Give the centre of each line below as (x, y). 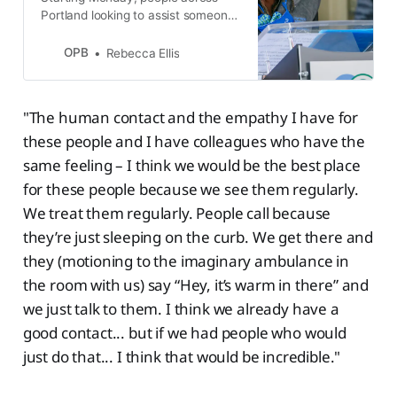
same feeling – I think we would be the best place (191, 166)
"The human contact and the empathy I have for (191, 118)
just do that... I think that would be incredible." (182, 357)
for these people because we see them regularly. (191, 190)
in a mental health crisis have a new (141, 32)
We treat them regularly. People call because (177, 214)
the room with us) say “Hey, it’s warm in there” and (196, 285)
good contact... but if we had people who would (184, 333)
